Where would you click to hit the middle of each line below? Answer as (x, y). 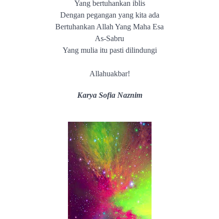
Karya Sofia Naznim (109, 95)
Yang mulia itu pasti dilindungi (109, 50)
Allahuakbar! (109, 74)
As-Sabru (109, 38)
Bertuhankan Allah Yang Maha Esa (109, 27)
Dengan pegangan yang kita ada (109, 15)
